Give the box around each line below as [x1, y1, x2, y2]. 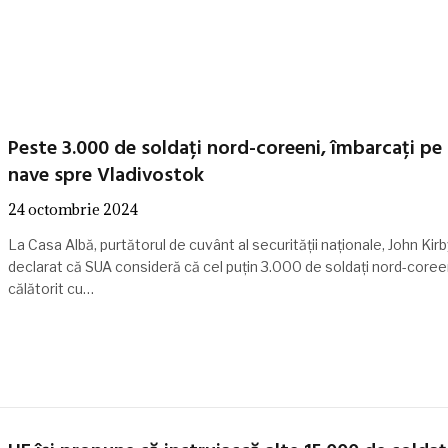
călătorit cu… [7, 280, 94, 297]
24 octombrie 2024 [7, 200, 138, 219]
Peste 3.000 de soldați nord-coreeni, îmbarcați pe [7, 133, 442, 165]
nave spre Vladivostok [7, 160, 204, 192]
